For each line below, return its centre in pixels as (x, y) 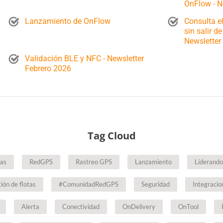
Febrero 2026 (48, 68)
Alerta (30, 207)
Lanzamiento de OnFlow (67, 21)
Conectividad (81, 207)
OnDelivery (139, 207)
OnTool (188, 207)
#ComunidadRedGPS (89, 184)
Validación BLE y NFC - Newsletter (84, 58)
